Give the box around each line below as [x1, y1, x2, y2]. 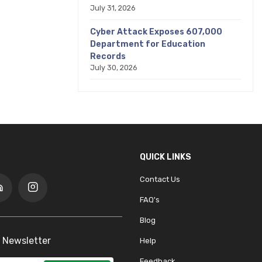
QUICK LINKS [140, 152, 191, 162]
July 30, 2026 [90, 63, 137, 72]
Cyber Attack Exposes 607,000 [90, 27, 222, 37]
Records [90, 51, 126, 61]
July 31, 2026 [90, 4, 136, 12]
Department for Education [90, 39, 205, 49]
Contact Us [140, 175, 180, 184]
